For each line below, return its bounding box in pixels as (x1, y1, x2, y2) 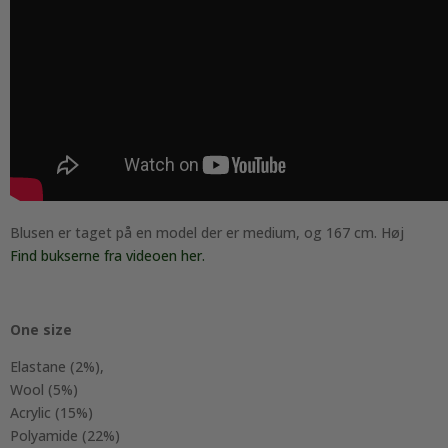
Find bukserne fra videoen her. (10, 245, 205, 265)
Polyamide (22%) (10, 425, 120, 445)
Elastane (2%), (10, 356, 104, 376)
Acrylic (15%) (10, 402, 93, 422)
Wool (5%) (10, 379, 78, 399)
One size (10, 319, 72, 339)
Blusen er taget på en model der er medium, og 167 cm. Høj (10, 222, 404, 242)
